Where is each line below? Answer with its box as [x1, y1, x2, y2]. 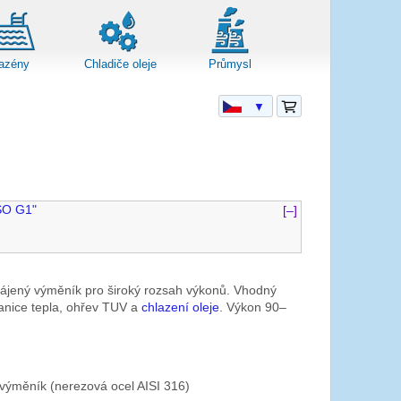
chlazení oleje [141, 301, 220, 315]
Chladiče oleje [83, 57, 157, 71]
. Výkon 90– [219, 301, 287, 315]
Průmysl [209, 57, 252, 71]
